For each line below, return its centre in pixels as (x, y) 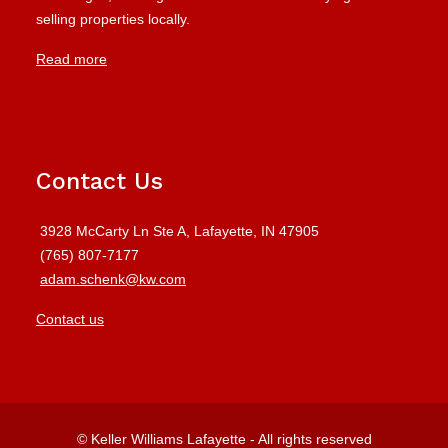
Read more (71, 59)
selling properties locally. (113, 19)
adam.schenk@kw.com (113, 279)
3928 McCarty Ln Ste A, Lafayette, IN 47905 (179, 231)
